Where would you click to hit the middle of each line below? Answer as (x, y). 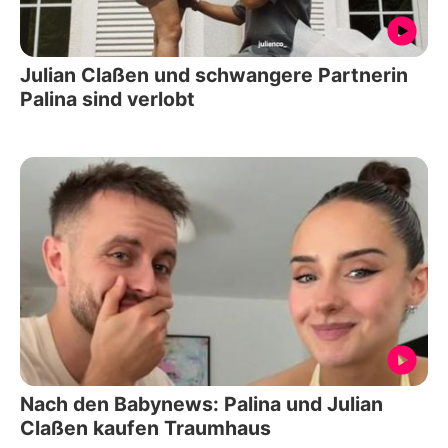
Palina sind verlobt (107, 98)
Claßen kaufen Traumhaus (145, 428)
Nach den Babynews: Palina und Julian (201, 404)
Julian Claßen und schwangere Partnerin (214, 74)
